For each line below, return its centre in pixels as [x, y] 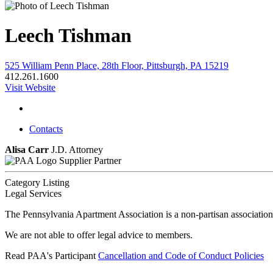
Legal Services [33, 193]
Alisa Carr [27, 149]
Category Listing [37, 182]
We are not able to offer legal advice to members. [99, 235]
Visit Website [30, 87]
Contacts [46, 129]
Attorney [86, 149]
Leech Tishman [68, 36]
